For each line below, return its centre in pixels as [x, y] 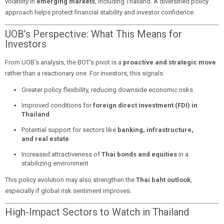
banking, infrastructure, [155, 129]
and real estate [45, 138]
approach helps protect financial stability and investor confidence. [100, 12]
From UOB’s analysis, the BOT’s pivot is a [64, 62]
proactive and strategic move [169, 62]
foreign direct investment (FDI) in [145, 105]
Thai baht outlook [163, 179]
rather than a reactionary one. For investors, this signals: [85, 73]
